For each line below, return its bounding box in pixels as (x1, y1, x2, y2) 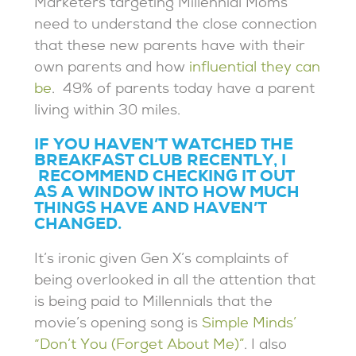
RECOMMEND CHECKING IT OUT (34, 168, 296, 188)
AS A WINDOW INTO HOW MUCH (34, 184, 300, 204)
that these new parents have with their (34, 39, 306, 56)
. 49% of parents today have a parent (52, 82, 315, 99)
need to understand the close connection (34, 17, 318, 35)
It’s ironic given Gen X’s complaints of (34, 252, 289, 269)
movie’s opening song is (34, 316, 203, 334)
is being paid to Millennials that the (34, 295, 273, 312)
